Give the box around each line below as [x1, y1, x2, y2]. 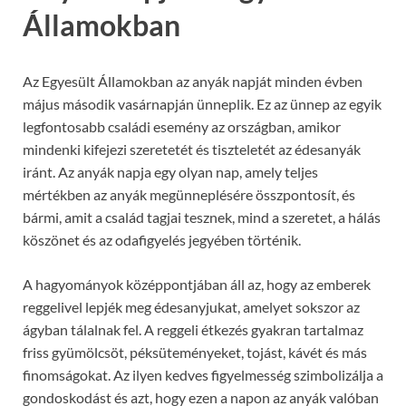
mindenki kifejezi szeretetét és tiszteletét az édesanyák [23, 140, 361, 158]
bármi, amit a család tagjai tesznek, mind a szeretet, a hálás [23, 208, 381, 226]
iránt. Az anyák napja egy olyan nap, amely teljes [23, 162, 318, 180]
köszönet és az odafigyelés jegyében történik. [23, 230, 301, 248]
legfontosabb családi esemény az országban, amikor [23, 117, 341, 135]
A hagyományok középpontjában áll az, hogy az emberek [23, 275, 371, 293]
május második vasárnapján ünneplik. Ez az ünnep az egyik [23, 94, 382, 112]
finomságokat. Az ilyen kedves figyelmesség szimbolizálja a [23, 365, 383, 383]
